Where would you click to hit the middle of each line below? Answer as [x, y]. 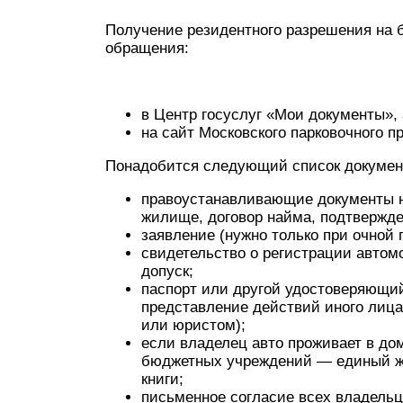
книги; [162, 379]
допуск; [167, 271]
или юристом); [193, 325]
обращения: [147, 48]
